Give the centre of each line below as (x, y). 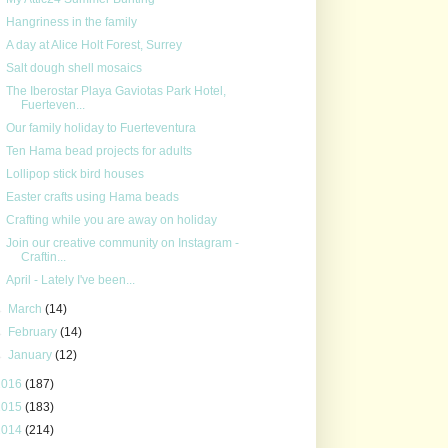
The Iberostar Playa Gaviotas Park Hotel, (115, 90)
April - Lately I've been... (70, 279)
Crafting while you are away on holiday (111, 219)
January (32, 354)
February (34, 331)
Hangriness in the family (71, 21)
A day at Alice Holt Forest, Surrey (93, 44)
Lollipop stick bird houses (74, 173)
